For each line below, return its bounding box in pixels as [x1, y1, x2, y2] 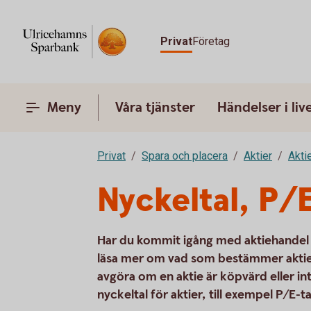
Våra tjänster [115, 99, 195, 117]
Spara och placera [142, 149, 228, 162]
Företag [192, 35, 230, 48]
